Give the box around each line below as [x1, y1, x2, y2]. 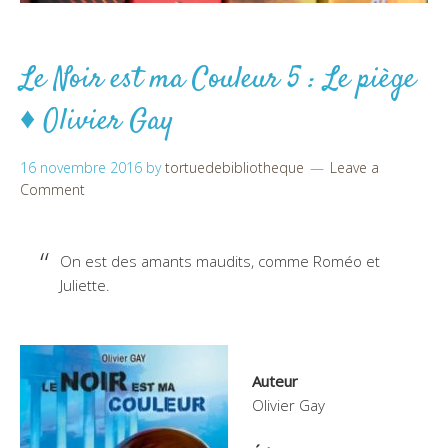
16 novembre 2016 [20, 157, 142, 177]
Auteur [252, 370, 298, 391]
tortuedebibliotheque [165, 157, 304, 177]
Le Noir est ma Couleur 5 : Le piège [20, 57, 416, 101]
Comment [20, 179, 85, 199]
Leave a [330, 157, 379, 177]
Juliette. [60, 274, 110, 295]
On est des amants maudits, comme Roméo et [60, 250, 380, 271]
